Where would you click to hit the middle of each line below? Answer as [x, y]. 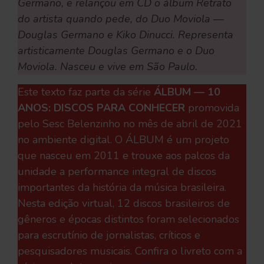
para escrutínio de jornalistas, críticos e [109, 235]
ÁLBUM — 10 [187, 92]
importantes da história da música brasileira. [122, 188]
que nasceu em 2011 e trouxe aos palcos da [124, 156]
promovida [214, 108]
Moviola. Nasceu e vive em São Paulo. [108, 67]
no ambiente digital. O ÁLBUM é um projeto [123, 140]
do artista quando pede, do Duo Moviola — [121, 19]
